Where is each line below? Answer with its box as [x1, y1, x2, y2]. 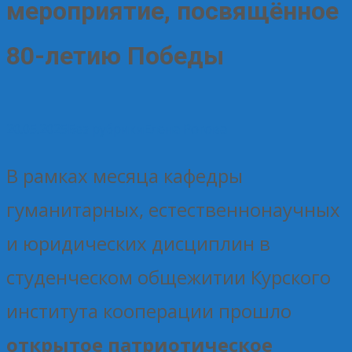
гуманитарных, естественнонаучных [6, 196, 340, 222]
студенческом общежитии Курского [6, 263, 331, 290]
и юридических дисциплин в [6, 229, 270, 256]
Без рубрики [68, 119, 144, 137]
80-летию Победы [6, 41, 224, 71]
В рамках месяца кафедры [6, 162, 243, 189]
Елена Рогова [144, 119, 227, 137]
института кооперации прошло [6, 297, 291, 324]
